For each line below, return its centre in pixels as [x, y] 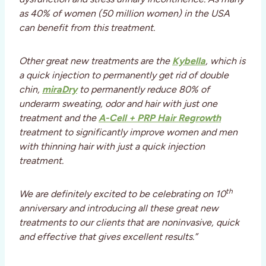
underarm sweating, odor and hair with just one [118, 104]
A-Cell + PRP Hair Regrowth [160, 118]
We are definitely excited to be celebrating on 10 [122, 194]
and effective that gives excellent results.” [108, 237]
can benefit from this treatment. [87, 28]
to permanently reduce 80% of [143, 90]
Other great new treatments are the [96, 61]
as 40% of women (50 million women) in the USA [124, 14]
